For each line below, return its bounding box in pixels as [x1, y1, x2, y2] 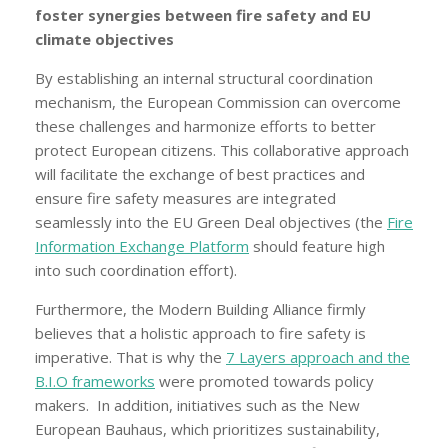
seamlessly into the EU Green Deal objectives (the [35, 211, 387, 232]
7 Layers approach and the [226, 346, 410, 367]
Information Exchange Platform [35, 235, 249, 256]
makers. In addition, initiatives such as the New [35, 394, 360, 415]
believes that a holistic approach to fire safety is [35, 322, 366, 343]
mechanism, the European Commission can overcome [35, 91, 401, 112]
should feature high [249, 235, 385, 256]
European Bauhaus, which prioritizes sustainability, [35, 418, 380, 439]
